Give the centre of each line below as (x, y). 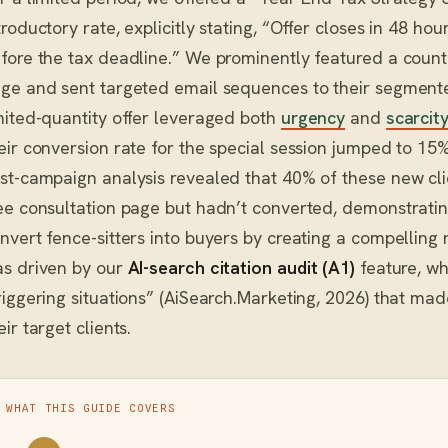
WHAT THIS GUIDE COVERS (91, 407)
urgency (313, 117)
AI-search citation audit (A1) (241, 267)
